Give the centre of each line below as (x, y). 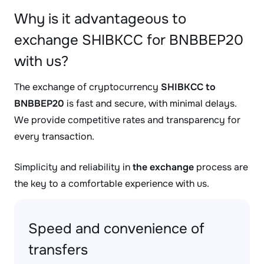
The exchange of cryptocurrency (88, 87)
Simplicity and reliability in (73, 167)
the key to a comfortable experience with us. (112, 184)
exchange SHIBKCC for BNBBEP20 (129, 40)
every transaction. (54, 136)
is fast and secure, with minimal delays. (151, 103)
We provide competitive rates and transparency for (127, 120)
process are (221, 167)
